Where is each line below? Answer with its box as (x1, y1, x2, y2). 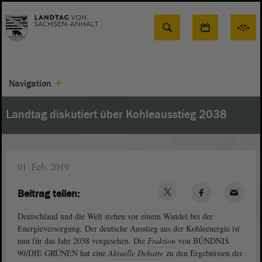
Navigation (9, 78, 51, 89)
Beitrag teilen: (18, 187, 80, 201)
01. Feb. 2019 (18, 160, 69, 173)
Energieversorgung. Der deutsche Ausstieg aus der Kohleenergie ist (18, 223, 240, 234)
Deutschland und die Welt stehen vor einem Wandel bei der (18, 211, 213, 222)
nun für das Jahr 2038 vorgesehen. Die (18, 235, 147, 246)
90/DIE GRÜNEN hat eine (18, 247, 108, 258)
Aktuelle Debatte (108, 247, 163, 258)
